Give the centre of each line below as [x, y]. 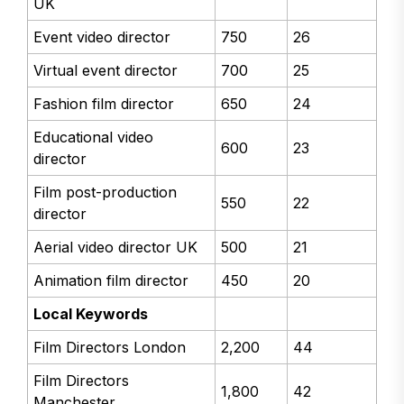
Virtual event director [106, 71]
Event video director [102, 37]
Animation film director [111, 281]
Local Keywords [91, 314]
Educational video [94, 138]
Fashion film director [104, 104]
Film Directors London [110, 348]
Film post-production [106, 193]
